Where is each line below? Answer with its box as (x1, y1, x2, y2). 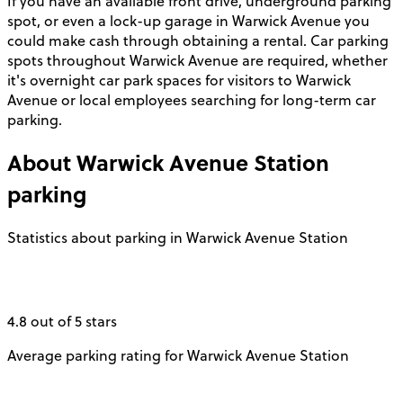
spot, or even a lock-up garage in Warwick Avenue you (7, 10, 370, 31)
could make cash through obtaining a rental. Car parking (7, 30, 389, 50)
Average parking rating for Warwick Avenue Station (7, 345, 349, 366)
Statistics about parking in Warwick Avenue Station (7, 228, 348, 248)
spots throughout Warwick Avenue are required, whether (7, 49, 388, 70)
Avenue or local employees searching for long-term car (7, 89, 376, 110)
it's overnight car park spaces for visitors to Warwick (7, 69, 351, 90)
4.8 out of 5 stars (7, 311, 117, 332)
